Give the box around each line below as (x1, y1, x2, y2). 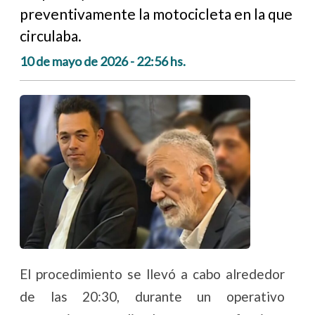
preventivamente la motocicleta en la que (20, 5, 293, 22)
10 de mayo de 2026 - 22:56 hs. (20, 53, 186, 69)
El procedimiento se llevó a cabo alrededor (20, 266, 285, 283)
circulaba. (20, 27, 82, 44)
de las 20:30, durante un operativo (20, 288, 285, 305)
